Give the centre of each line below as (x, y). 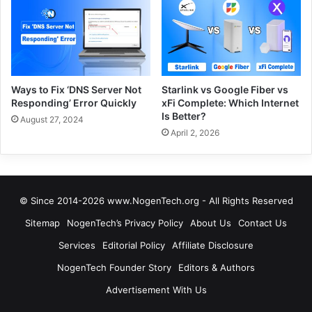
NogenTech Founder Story (114, 267)
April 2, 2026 (195, 132)
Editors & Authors (217, 267)
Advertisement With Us (156, 289)
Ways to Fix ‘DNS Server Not (76, 89)
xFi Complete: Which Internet (230, 102)
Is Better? (184, 116)
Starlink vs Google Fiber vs (225, 89)
